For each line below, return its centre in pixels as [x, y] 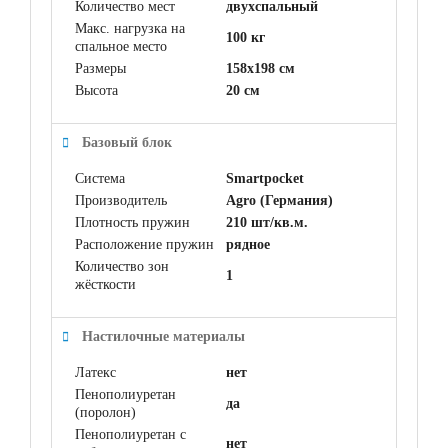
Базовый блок [127, 143]
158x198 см [260, 69]
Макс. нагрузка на [130, 29]
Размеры [100, 69]
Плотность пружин [132, 223]
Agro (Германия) [279, 201]
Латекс [95, 373]
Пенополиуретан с [130, 435]
